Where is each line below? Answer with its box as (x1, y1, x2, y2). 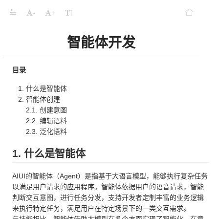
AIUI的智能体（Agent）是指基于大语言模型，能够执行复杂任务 (12, 172, 208, 180)
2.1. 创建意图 (26, 106, 67, 114)
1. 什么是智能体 (12, 148, 86, 159)
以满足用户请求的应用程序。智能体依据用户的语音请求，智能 (12, 183, 204, 191)
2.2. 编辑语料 (26, 117, 67, 125)
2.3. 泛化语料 (26, 128, 67, 135)
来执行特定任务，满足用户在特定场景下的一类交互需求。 (12, 204, 190, 213)
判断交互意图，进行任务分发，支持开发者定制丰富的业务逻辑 (12, 194, 204, 202)
